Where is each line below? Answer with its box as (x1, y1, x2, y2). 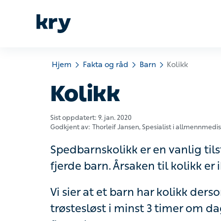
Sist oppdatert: (50, 114, 94, 124)
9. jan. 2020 (94, 114, 128, 124)
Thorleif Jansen (89, 124, 133, 133)
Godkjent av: (50, 124, 87, 133)
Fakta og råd (80, 60, 120, 71)
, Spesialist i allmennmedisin (133, 124, 215, 133)
